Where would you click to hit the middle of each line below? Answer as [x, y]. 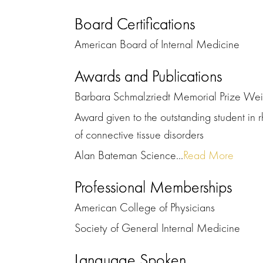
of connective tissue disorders [139, 134]
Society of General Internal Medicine [157, 227]
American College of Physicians [145, 207]
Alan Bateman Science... [129, 155]
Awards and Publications [148, 76]
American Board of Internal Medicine [157, 44]
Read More [208, 155]
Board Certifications [135, 23]
